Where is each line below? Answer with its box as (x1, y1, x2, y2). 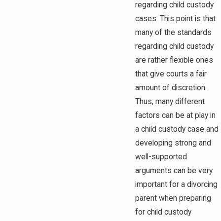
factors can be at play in (135, 110, 216, 120)
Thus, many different (135, 97, 205, 106)
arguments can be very (135, 166, 213, 175)
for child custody (135, 207, 191, 217)
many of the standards (135, 28, 212, 37)
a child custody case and (135, 124, 219, 134)
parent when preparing (135, 193, 211, 203)
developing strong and (135, 138, 211, 147)
